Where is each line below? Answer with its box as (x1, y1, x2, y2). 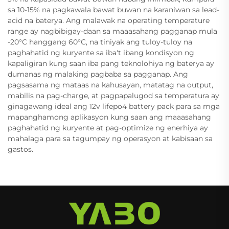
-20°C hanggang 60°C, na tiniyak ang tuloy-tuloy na (8, 37, 192, 47)
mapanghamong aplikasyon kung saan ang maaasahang (8, 112, 211, 122)
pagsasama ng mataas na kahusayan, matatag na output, (8, 80, 213, 89)
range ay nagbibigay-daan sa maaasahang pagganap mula (8, 26, 217, 36)
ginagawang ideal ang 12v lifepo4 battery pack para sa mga (8, 101, 220, 111)
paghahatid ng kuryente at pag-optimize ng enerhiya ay (8, 123, 208, 132)
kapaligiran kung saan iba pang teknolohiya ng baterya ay (8, 58, 214, 68)
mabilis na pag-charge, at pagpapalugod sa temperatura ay (8, 90, 219, 100)
